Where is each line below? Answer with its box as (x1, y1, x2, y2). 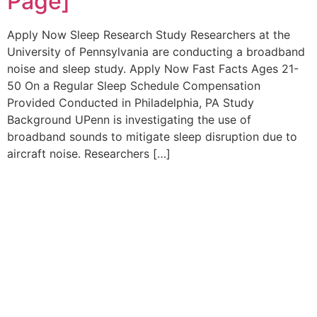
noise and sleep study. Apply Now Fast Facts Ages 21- (7, 61, 299, 76)
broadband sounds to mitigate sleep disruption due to (7, 129, 297, 144)
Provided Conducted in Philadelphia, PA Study (7, 95, 254, 110)
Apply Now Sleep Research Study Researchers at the (7, 27, 290, 42)
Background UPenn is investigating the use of (7, 112, 251, 127)
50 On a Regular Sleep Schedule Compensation (7, 78, 260, 93)
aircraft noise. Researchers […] (7, 146, 171, 161)
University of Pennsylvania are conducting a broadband (7, 44, 305, 59)
